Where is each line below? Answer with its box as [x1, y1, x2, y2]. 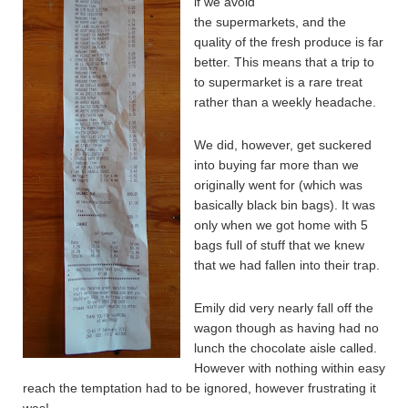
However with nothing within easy [194, 361, 385, 375]
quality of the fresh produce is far [194, 35, 383, 49]
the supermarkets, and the [194, 15, 346, 29]
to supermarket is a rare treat [194, 75, 362, 89]
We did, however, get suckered [194, 138, 372, 152]
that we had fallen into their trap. [194, 258, 380, 272]
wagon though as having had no [194, 321, 379, 335]
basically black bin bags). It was [194, 198, 375, 212]
